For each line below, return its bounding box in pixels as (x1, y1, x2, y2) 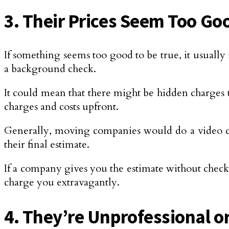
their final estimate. (4, 138, 89, 152)
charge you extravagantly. (4, 175, 120, 190)
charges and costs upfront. (4, 100, 119, 114)
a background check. (4, 62, 96, 76)
